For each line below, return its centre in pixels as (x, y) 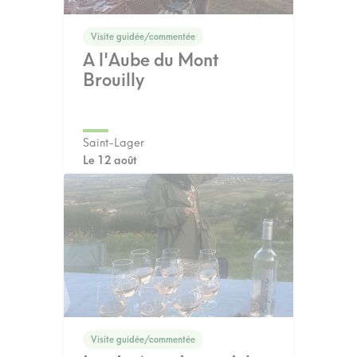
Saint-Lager (114, 143)
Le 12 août (110, 160)
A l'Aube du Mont (151, 59)
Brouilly (114, 79)
